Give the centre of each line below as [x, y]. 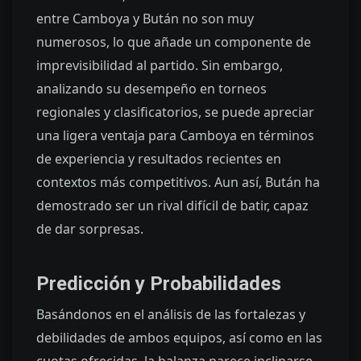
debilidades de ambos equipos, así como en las [179, 337]
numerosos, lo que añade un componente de [174, 42]
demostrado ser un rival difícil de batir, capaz [172, 206]
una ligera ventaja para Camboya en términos [175, 136]
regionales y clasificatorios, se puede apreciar [175, 112]
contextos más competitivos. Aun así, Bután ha [178, 183]
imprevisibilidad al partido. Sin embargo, [160, 66]
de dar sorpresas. [90, 229]
